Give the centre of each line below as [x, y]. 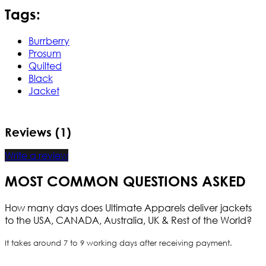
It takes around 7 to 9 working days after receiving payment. [118, 243]
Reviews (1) [38, 132]
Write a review [37, 155]
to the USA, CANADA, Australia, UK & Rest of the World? [128, 220]
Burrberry [49, 40]
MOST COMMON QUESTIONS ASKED [125, 181]
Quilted [45, 65]
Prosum [45, 53]
